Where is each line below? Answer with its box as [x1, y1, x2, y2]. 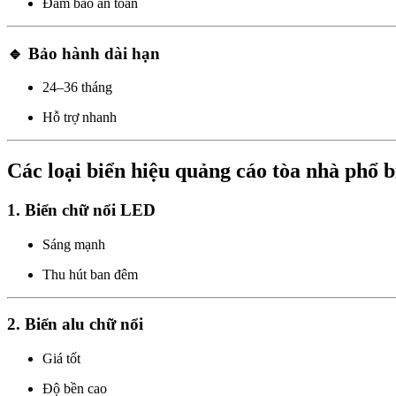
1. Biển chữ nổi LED [7, 201, 156, 220]
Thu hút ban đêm [42, 266, 138, 282]
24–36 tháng [42, 80, 112, 95]
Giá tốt [42, 351, 80, 367]
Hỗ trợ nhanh [42, 110, 117, 126]
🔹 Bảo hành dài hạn [7, 43, 160, 63]
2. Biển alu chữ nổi [7, 315, 143, 334]
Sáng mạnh [42, 236, 105, 252]
